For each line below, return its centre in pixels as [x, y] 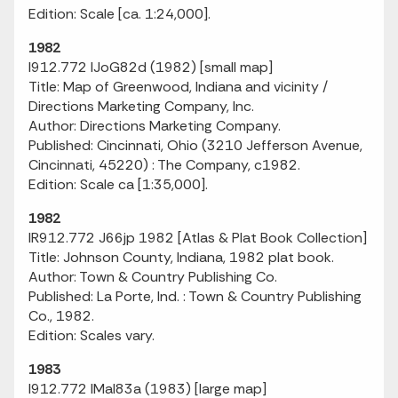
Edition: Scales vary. [92, 335]
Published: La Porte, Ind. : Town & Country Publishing [195, 296]
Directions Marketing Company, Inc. [141, 106]
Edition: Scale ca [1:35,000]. [118, 184]
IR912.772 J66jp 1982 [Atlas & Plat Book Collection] [198, 238]
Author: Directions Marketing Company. [155, 126]
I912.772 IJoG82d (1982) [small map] [151, 67]
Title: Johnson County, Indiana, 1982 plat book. [181, 257]
